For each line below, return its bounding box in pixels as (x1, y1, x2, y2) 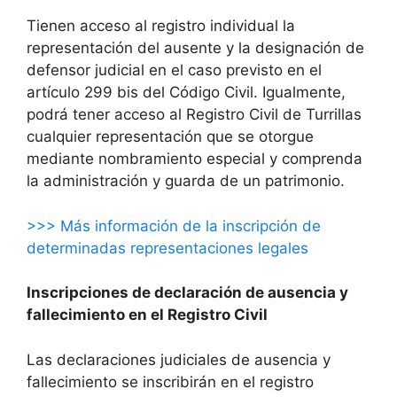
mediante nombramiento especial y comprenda (27, 150, 362, 168)
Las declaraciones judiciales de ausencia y (27, 350, 331, 369)
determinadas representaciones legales (27, 238, 308, 257)
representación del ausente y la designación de (27, 39, 364, 58)
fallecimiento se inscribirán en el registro (27, 372, 314, 391)
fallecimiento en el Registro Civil (27, 306, 268, 324)
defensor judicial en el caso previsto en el (27, 61, 322, 80)
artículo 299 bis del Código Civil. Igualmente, (27, 83, 346, 102)
